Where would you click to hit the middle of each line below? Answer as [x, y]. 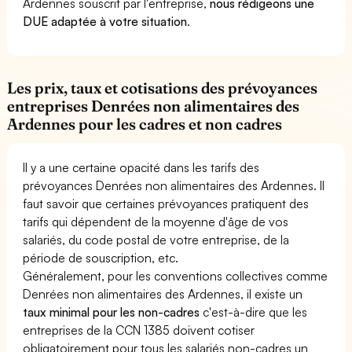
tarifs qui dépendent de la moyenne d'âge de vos [156, 222]
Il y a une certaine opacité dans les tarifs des [141, 167]
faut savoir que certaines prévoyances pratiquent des [166, 203]
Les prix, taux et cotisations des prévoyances [163, 88]
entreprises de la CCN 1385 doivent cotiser [139, 330]
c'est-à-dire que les [254, 312]
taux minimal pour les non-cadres [112, 312]
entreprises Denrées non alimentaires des [154, 106]
